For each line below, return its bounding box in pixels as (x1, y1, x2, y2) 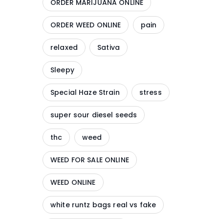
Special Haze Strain (50, 88, 120, 97)
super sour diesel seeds (50, 110, 137, 120)
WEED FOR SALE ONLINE (50, 155, 129, 165)
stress (139, 88, 162, 97)
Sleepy (50, 65, 74, 75)
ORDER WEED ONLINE (50, 20, 121, 30)
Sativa (97, 43, 120, 52)
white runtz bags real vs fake (50, 200, 156, 210)
